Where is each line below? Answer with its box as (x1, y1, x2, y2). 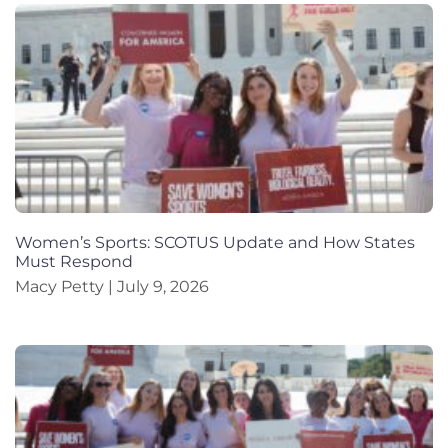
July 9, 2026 (113, 276, 209, 296)
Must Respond (15, 251, 133, 271)
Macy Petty (15, 276, 108, 296)
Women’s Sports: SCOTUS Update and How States (15, 232, 415, 252)
